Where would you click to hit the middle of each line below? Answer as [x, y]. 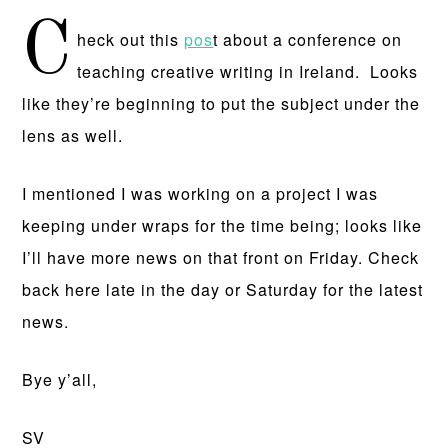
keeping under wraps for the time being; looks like [222, 225]
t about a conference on [308, 39]
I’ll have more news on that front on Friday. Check [221, 257]
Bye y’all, [60, 379]
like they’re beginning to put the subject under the [221, 103]
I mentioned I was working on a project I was [200, 193]
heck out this [131, 39]
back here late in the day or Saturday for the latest [223, 289]
